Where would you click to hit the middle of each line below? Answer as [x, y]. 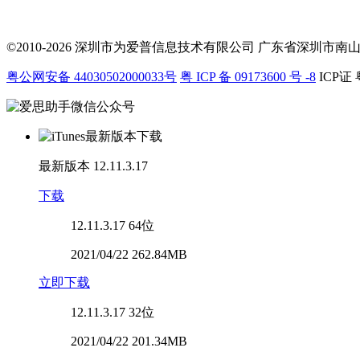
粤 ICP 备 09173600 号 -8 [248, 76]
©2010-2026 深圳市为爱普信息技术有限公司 [131, 47]
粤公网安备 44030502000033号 [92, 76]
